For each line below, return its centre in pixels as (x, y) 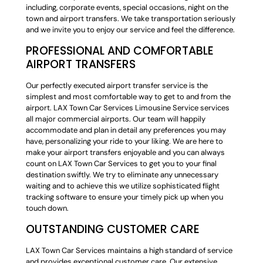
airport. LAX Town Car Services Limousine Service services (128, 108)
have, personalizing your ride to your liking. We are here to (125, 141)
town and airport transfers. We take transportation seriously (131, 18)
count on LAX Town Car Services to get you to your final (122, 163)
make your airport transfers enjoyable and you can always (126, 152)
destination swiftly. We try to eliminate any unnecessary (122, 175)
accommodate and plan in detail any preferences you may (126, 130)
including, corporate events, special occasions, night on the (127, 7)
